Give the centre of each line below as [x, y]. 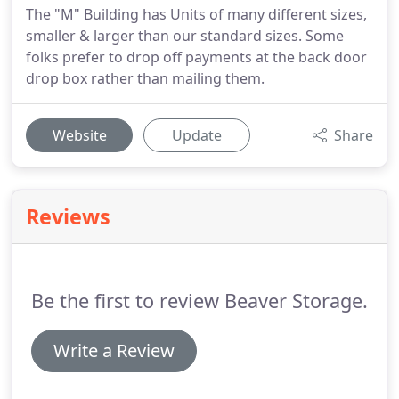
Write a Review [114, 350]
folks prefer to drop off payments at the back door [196, 57]
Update [197, 135]
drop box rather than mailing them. [145, 78]
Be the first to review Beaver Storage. [199, 301]
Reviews [68, 216]
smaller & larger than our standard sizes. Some [185, 36]
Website [79, 135]
